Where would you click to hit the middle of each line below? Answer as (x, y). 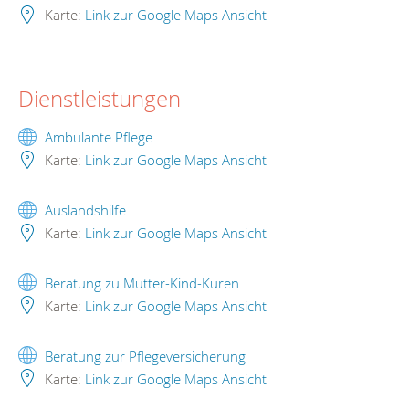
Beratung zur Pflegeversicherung (145, 356)
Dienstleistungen (100, 99)
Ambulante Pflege (99, 137)
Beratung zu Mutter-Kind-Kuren (142, 283)
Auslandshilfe (85, 210)
